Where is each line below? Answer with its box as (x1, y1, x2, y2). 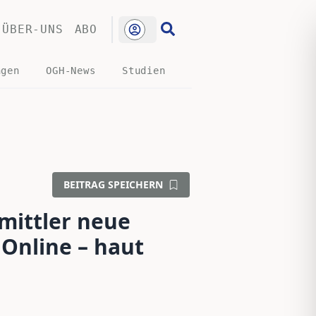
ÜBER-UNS (2, 23, 63, 36)
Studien (121, 65, 166, 76)
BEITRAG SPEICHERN (63, 178, 163, 191)
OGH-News (46, 65, 96, 76)
